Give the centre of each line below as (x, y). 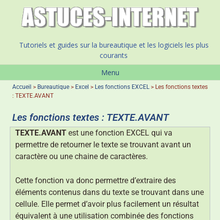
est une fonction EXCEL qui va (119, 133)
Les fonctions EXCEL (122, 87)
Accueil (22, 87)
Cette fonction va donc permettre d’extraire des (96, 181)
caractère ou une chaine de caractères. (82, 157)
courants (114, 55)
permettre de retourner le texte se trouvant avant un (103, 145)
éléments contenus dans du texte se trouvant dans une (110, 192)
